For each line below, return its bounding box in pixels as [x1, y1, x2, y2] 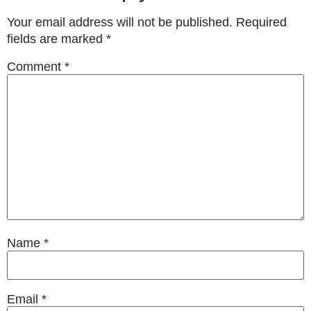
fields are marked [7, 32, 106, 47]
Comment [7, 59, 65, 74]
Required [236, 15, 287, 30]
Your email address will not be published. [7, 15, 233, 30]
